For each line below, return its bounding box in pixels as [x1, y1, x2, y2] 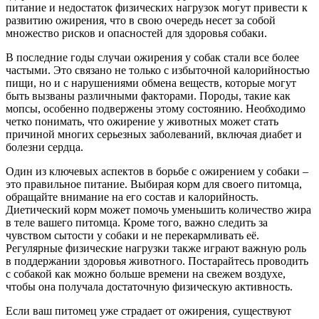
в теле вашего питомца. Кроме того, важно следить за [6, 216, 268, 229]
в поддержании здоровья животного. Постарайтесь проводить [6, 254, 308, 267]
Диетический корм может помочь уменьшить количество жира [6, 203, 311, 216]
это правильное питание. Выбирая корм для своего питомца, [6, 177, 302, 190]
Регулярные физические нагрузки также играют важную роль [6, 241, 306, 254]
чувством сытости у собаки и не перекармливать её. [6, 229, 259, 241]
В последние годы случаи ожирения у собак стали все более [6, 51, 299, 63]
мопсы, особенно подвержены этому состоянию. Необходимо [6, 102, 305, 115]
